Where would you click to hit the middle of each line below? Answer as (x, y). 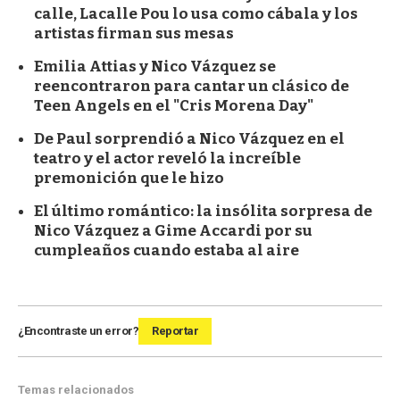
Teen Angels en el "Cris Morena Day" (174, 106)
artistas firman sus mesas (134, 34)
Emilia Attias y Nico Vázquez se (155, 67)
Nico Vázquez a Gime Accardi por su (173, 231)
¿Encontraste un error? (78, 331)
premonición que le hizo (129, 179)
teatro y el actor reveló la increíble (167, 159)
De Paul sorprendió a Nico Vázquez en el (189, 139)
